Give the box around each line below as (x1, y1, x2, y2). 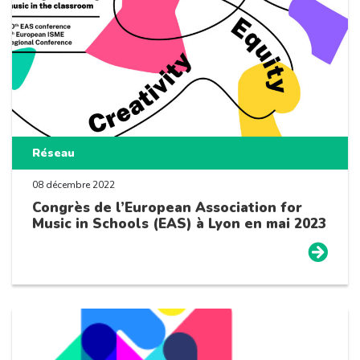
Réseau (32, 145, 75, 161)
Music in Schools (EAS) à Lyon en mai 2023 (32, 214, 326, 233)
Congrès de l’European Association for (32, 198, 302, 217)
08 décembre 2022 (32, 178, 115, 191)
